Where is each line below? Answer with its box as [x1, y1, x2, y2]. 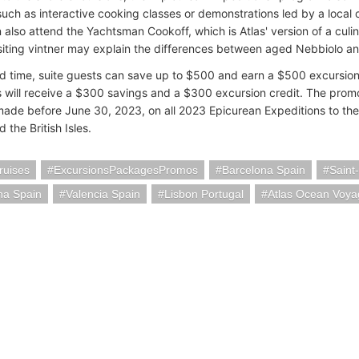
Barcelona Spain [222, 163, 305, 176]
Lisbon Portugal [164, 188, 244, 200]
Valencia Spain [66, 188, 140, 200]
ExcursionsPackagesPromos [54, 163, 198, 176]
